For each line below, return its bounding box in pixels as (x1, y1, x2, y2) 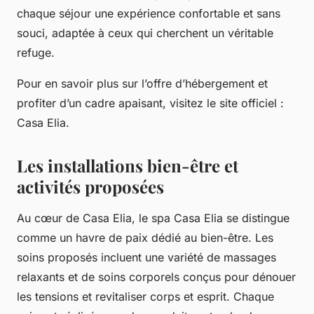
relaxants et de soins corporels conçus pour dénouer (17, 269, 296, 284)
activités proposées (17, 175, 164, 198)
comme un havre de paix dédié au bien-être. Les (17, 230, 273, 245)
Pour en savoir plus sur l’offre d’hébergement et (17, 76, 268, 90)
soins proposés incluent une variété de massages (17, 250, 276, 264)
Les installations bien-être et (17, 153, 238, 177)
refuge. (17, 45, 55, 60)
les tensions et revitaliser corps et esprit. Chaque (17, 289, 274, 303)
